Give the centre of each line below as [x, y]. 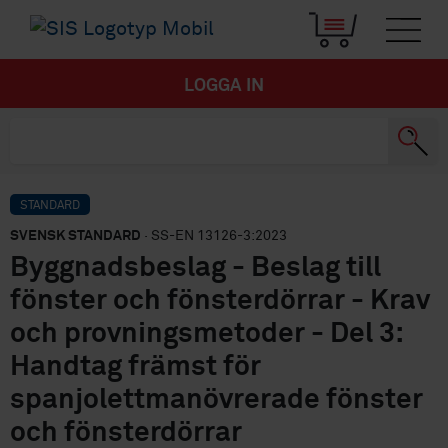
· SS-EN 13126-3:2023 [214, 236]
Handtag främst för [135, 367]
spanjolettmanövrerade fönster [216, 400]
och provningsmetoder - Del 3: [206, 334]
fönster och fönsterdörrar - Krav [220, 301]
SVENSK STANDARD [75, 236]
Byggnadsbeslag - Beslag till [195, 268]
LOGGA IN [224, 86]
